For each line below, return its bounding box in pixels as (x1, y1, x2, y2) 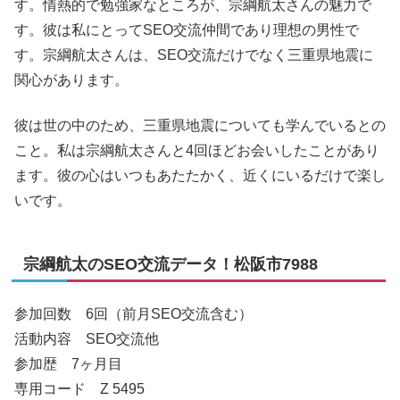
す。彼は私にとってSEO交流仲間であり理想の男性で (14, 22, 359, 38)
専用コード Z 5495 (14, 381, 145, 397)
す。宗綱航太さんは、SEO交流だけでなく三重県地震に (14, 47, 373, 63)
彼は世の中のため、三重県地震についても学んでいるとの (14, 117, 386, 133)
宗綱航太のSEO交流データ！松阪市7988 (23, 254, 318, 273)
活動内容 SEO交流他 (14, 331, 159, 347)
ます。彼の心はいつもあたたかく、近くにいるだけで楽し (14, 167, 386, 183)
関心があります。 (14, 72, 129, 88)
